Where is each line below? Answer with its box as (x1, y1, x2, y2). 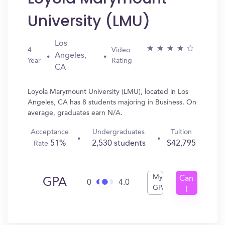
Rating (111, 57, 132, 64)
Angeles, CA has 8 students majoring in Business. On (28, 99, 196, 106)
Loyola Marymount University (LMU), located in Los (28, 88, 188, 95)
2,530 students (91, 140, 146, 148)
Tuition (170, 129, 192, 136)
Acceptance (31, 129, 69, 136)
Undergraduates (92, 129, 145, 136)
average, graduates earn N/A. (28, 109, 123, 117)
